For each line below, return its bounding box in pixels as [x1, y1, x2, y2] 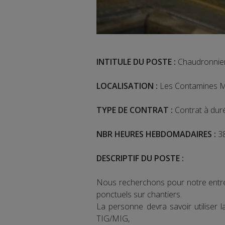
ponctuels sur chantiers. [96, 188, 182, 200]
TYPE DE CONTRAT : [96, 104, 173, 116]
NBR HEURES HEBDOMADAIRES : [96, 128, 216, 140]
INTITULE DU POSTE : [96, 56, 176, 67]
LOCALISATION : [96, 80, 160, 91]
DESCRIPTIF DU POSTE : [96, 152, 184, 164]
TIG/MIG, [96, 212, 130, 224]
